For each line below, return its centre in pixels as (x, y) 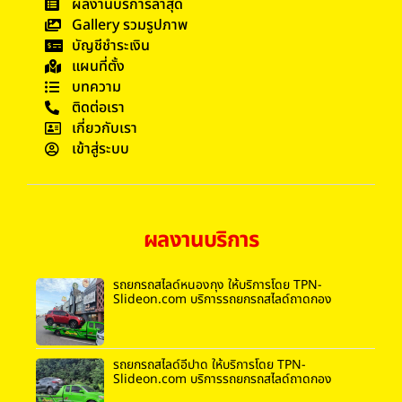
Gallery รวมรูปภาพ (130, 25)
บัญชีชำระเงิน (111, 45)
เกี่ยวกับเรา (105, 128)
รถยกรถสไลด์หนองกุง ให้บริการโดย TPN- (217, 284)
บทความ (96, 87)
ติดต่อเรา (98, 107)
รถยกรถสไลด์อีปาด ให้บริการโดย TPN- (209, 365)
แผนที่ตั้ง (98, 66)
